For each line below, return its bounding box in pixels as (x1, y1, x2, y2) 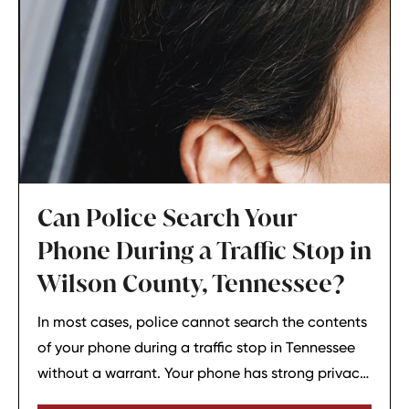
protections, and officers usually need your (37, 390, 321, 407)
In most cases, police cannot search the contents (37, 313, 367, 330)
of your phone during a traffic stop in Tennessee (37, 339, 355, 356)
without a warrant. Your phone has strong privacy (37, 364, 367, 382)
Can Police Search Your (37, 202, 297, 234)
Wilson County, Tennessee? (37, 267, 345, 299)
